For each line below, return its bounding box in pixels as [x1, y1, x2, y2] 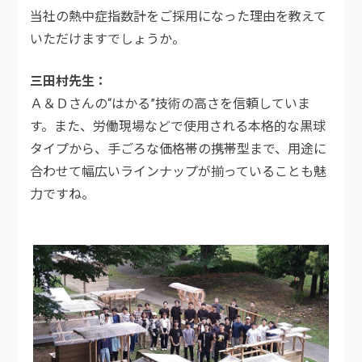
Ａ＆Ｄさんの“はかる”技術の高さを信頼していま [30, 96, 311, 112]
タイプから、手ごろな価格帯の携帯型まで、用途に [30, 141, 327, 158]
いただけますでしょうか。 [30, 32, 186, 48]
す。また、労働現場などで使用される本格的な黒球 [30, 119, 326, 135]
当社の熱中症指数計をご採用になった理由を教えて [30, 9, 327, 25]
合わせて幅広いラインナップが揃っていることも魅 [30, 164, 327, 180]
